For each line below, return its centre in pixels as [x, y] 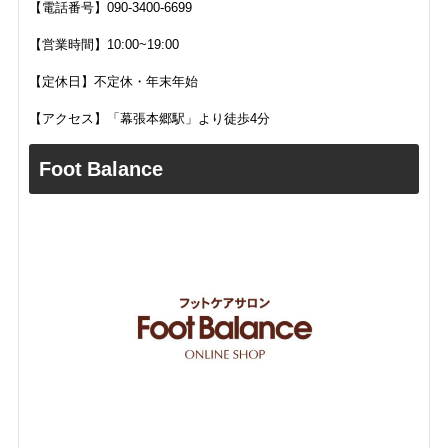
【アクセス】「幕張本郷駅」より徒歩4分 [149, 118]
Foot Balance [100, 168]
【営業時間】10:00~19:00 [103, 44]
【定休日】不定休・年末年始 [113, 81]
